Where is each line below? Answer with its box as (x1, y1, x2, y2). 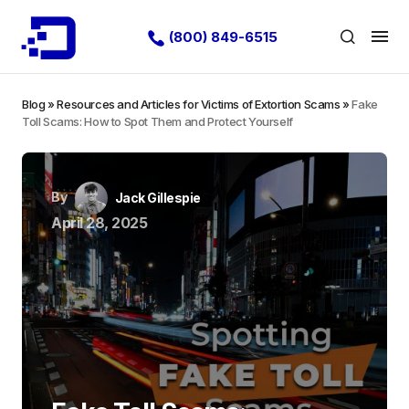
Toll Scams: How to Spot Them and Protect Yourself (22, 114, 293, 129)
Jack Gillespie (114, 190, 201, 205)
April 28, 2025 (51, 214, 148, 232)
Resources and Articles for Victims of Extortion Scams (57, 97, 341, 111)
